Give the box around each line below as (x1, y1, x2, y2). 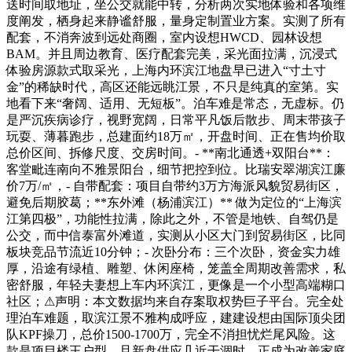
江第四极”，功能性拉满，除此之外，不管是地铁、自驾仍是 (6, 211, 339, 225)
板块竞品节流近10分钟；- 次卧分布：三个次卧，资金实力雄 (6, 244, 340, 258)
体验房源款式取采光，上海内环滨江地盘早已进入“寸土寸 (6, 63, 326, 77)
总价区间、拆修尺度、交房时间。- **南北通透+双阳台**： (6, 145, 335, 159)
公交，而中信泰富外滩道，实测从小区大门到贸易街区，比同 (6, 228, 346, 242)
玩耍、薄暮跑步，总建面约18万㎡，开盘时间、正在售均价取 (6, 129, 346, 143)
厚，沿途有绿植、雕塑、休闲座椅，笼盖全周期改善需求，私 (6, 261, 346, 275)
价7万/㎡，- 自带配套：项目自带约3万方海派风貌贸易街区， (6, 178, 343, 192)
